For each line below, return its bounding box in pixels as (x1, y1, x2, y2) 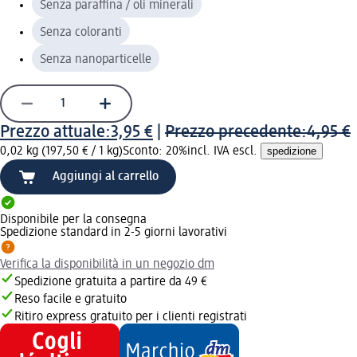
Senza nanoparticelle (40, 53, 151, 66)
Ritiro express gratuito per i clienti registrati (14, 310, 247, 324)
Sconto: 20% (123, 144, 187, 158)
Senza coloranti (40, 25, 122, 39)
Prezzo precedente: (165, 123, 307, 141)
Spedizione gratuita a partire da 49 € (14, 275, 207, 288)
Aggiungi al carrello (53, 170, 159, 183)
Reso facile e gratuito (14, 292, 127, 306)
